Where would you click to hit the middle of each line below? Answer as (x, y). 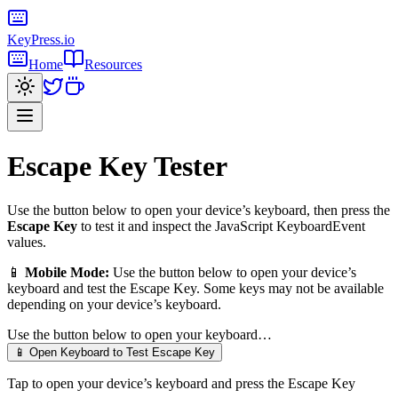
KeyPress (34, 40)
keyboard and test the (68, 288)
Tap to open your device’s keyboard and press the (147, 383)
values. (27, 242)
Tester (187, 167)
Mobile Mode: (67, 272)
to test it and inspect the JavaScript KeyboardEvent (221, 226)
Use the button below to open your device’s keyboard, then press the (199, 210)
